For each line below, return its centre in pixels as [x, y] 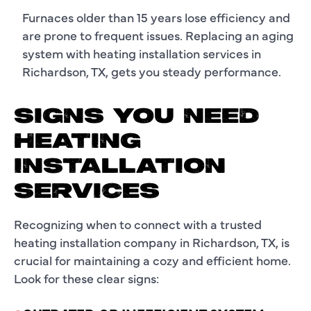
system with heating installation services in [142, 53]
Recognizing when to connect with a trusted [138, 224]
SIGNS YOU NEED [137, 117]
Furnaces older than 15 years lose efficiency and [156, 17]
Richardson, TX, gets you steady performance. [152, 71]
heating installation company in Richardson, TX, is [152, 242]
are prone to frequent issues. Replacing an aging [158, 35]
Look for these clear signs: [86, 278]
